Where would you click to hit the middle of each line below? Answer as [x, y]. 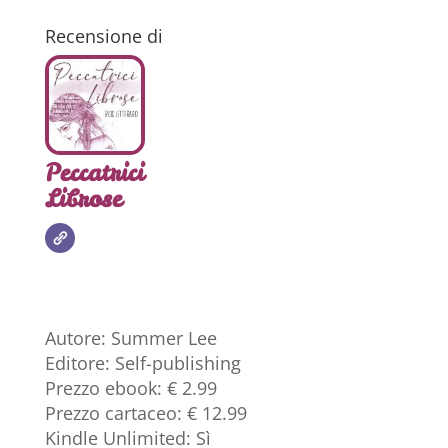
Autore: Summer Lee [130, 337]
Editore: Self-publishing [142, 362]
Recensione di [103, 35]
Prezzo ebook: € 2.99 [130, 387]
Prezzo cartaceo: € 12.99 [145, 412]
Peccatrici [94, 172]
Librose [83, 198]
